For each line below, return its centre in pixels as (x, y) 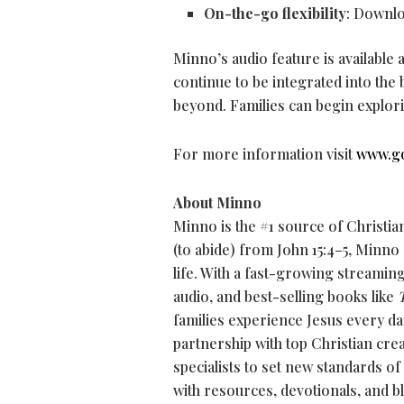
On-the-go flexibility (275, 14)
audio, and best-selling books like (285, 297)
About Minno (217, 203)
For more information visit (263, 154)
